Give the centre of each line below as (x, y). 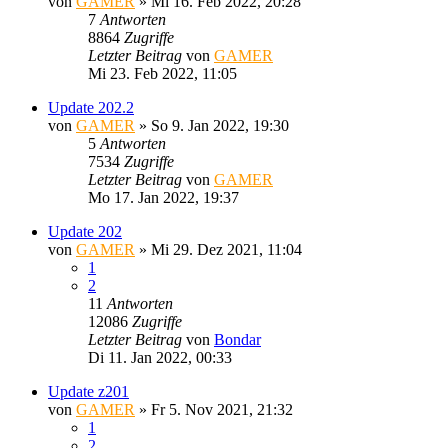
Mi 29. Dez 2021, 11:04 (226, 249)
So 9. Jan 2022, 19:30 (220, 125)
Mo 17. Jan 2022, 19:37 (163, 197)
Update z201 (88, 391)
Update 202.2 (91, 107)
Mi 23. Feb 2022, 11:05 (162, 73)
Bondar (237, 339)
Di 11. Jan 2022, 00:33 (160, 357)
